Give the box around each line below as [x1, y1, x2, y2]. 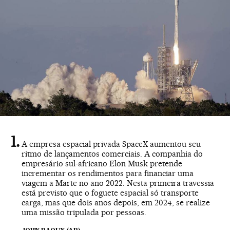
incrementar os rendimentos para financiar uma [22, 168, 194, 178]
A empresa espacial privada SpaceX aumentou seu [22, 139, 201, 149]
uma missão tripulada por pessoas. [22, 207, 146, 217]
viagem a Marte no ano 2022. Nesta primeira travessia [22, 178, 214, 188]
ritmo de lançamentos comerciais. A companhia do [22, 148, 203, 159]
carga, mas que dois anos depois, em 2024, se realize [22, 197, 210, 207]
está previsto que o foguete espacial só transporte [22, 187, 199, 198]
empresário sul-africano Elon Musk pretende [22, 158, 182, 168]
